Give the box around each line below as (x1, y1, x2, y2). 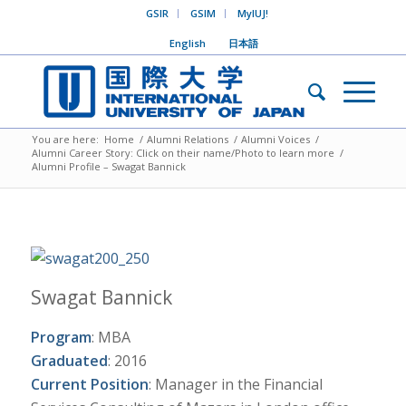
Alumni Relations (146, 132, 228, 146)
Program (30, 327, 92, 348)
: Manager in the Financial (148, 374, 323, 395)
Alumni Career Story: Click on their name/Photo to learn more (31, 146, 334, 159)
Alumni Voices (240, 132, 310, 146)
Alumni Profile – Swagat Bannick (31, 159, 186, 173)
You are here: (31, 132, 99, 146)
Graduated (30, 351, 108, 372)
